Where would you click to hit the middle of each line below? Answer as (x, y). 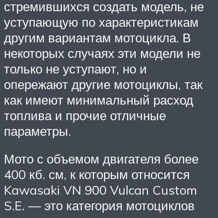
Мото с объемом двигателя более (101, 159)
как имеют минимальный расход (99, 100)
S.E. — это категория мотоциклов (99, 206)
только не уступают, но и (75, 68)
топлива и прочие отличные (85, 115)
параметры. (37, 131)
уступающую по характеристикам (101, 22)
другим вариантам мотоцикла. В (97, 37)
